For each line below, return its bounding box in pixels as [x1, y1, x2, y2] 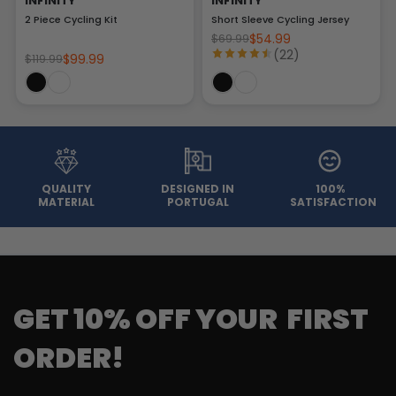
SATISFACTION [290, 194, 377, 210]
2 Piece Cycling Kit [25, 11, 118, 27]
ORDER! [13, 338, 124, 378]
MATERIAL [37, 194, 95, 210]
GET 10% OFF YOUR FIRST [13, 299, 369, 339]
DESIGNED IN [161, 181, 235, 197]
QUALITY [41, 181, 91, 197]
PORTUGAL [166, 194, 229, 210]
